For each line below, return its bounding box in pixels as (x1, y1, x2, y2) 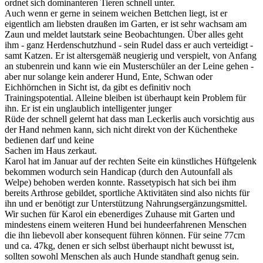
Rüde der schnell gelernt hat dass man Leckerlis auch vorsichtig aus (5, 113, 254, 124)
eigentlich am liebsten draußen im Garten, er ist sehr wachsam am (5, 18, 247, 29)
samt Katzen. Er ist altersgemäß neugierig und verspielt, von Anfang (5, 50, 257, 60)
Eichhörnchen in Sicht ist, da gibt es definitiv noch (5, 82, 191, 92)
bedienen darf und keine (5, 134, 94, 145)
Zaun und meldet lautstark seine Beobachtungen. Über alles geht (5, 29, 243, 39)
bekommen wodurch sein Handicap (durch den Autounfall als (5, 166, 232, 177)
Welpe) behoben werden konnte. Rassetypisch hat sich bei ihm (5, 177, 236, 187)
